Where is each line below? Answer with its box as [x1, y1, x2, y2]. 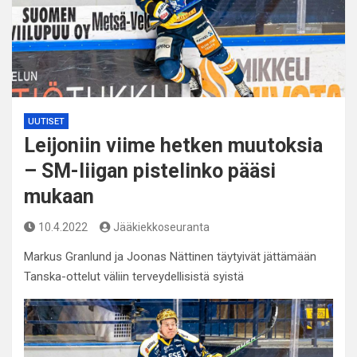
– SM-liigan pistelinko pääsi [24, 159, 276, 182]
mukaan [24, 185, 94, 208]
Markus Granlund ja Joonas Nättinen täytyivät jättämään [24, 249, 316, 264]
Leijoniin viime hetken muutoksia [24, 134, 323, 157]
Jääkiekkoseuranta [113, 221, 210, 233]
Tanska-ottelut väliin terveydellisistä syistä [24, 269, 244, 284]
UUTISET [28, 116, 65, 127]
